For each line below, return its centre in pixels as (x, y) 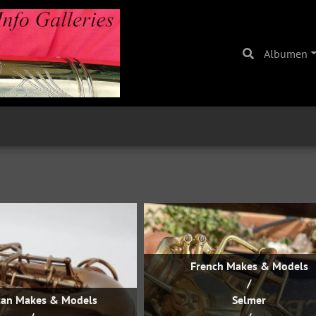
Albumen (286, 53)
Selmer (249, 300)
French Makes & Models (249, 266)
